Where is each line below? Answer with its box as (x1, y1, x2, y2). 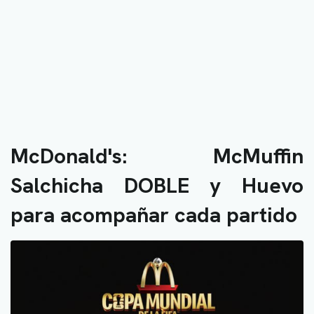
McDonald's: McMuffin (11, 142, 303, 170)
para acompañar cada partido (11, 201, 297, 228)
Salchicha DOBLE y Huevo (11, 172, 303, 199)
